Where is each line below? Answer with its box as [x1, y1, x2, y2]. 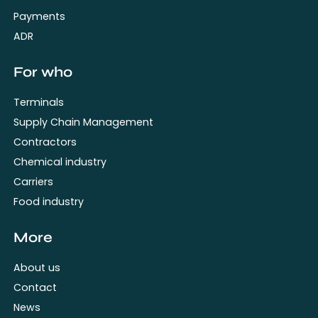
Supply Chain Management [13, 114, 154, 129]
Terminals [13, 94, 65, 109]
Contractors [13, 134, 77, 149]
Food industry [13, 194, 84, 209]
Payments [13, 9, 66, 23]
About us [13, 260, 61, 275]
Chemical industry [13, 154, 107, 169]
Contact [13, 280, 57, 295]
